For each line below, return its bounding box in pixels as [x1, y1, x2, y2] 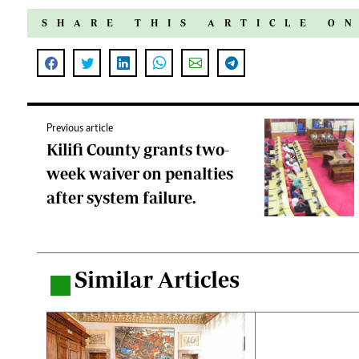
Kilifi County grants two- [46, 140, 229, 159]
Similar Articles [75, 266, 240, 293]
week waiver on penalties [46, 164, 233, 184]
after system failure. [46, 188, 196, 208]
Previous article [46, 123, 113, 135]
